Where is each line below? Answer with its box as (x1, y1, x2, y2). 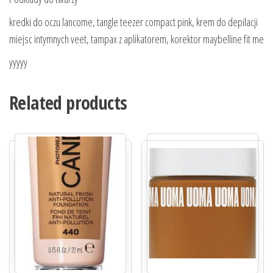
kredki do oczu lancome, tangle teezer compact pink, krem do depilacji (9, 14, 258, 29)
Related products (9, 90, 127, 115)
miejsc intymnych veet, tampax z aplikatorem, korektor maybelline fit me (9, 31, 264, 46)
